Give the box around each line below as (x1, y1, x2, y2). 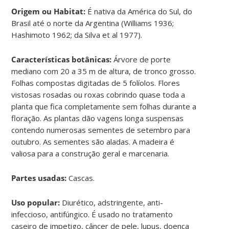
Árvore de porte (113, 54, 171, 64)
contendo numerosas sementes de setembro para (11, 124, 191, 135)
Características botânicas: (11, 54, 114, 64)
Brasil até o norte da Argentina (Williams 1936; (11, 17, 174, 28)
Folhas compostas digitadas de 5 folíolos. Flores (11, 77, 180, 88)
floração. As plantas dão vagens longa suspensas (11, 112, 184, 123)
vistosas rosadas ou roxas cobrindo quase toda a (11, 89, 186, 100)
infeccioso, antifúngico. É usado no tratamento (11, 209, 173, 219)
